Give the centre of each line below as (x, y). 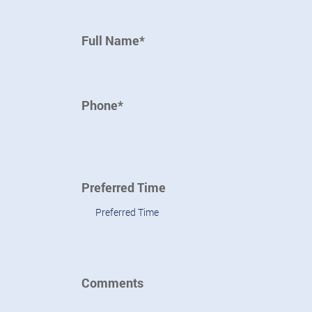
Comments (112, 283)
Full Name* (113, 40)
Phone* (102, 105)
